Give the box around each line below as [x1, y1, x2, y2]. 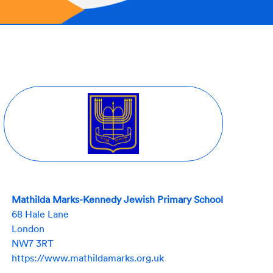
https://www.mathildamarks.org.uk [12, 251, 164, 264]
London [12, 222, 44, 235]
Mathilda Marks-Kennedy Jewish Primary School [12, 193, 223, 205]
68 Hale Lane [12, 207, 69, 220]
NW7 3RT [12, 236, 53, 249]
